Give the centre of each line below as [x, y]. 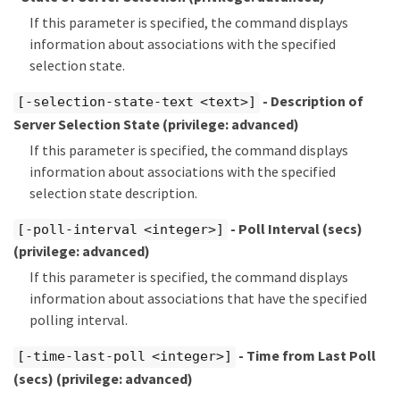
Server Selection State [88, 124]
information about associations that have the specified [198, 299]
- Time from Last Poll [305, 356]
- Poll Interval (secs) [295, 228]
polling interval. [79, 320]
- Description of [311, 101]
